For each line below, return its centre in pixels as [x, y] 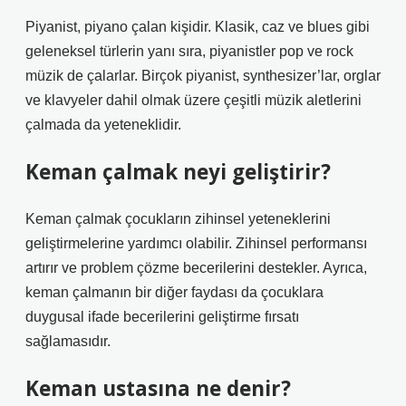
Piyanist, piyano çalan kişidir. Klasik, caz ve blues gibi [198, 27]
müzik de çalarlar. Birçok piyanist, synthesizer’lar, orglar [203, 76]
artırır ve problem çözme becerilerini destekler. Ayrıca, [196, 268]
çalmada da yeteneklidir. [103, 125]
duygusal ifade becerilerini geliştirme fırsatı [162, 317]
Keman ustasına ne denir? [158, 388]
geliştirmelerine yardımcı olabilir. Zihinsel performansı [196, 243]
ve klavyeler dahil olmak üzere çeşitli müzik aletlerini [193, 100]
